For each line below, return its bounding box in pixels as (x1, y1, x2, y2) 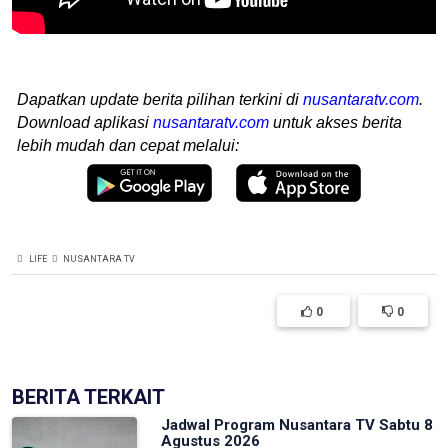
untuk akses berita (269, 114, 402, 131)
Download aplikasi (17, 114, 153, 131)
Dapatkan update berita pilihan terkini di (17, 91, 303, 108)
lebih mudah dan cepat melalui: (17, 137, 239, 154)
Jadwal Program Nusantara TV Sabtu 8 (161, 415, 434, 434)
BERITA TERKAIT (12, 384, 165, 409)
